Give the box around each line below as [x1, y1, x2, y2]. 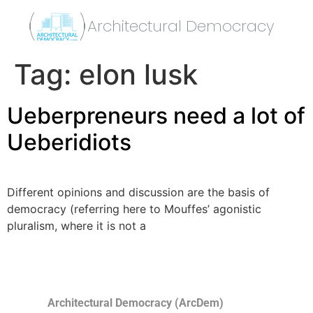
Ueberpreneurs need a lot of [7, 102, 305, 129]
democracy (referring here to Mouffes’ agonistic [7, 202, 261, 216]
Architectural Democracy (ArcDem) [47, 296, 224, 310]
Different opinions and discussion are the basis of [7, 185, 270, 199]
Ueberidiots [7, 129, 131, 156]
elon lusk [79, 57, 198, 92]
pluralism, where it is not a [7, 219, 146, 233]
